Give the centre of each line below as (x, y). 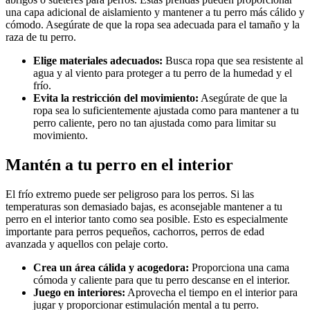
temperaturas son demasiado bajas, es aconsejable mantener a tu (144, 207)
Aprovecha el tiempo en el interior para (211, 293)
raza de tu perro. (41, 37)
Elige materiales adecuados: (98, 61)
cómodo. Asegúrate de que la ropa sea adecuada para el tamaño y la (153, 25)
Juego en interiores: (79, 293)
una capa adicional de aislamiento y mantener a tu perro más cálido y (155, 12)
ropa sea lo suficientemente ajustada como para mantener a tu (166, 111)
